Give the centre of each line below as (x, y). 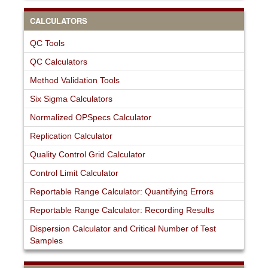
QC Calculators (59, 61)
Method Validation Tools (75, 80)
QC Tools (47, 43)
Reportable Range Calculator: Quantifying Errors (122, 191)
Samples (46, 240)
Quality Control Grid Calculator (88, 154)
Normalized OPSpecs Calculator (91, 117)
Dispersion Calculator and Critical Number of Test (123, 228)
